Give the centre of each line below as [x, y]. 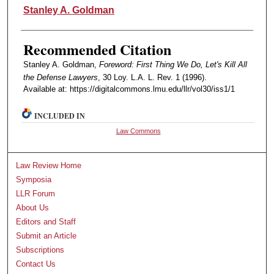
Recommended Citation [97, 50]
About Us [33, 208]
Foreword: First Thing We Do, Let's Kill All [173, 65]
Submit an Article [46, 236]
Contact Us [36, 264]
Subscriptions [40, 250]
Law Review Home [49, 166]
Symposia [34, 180]
